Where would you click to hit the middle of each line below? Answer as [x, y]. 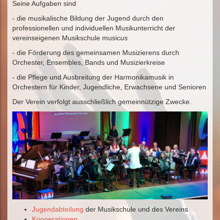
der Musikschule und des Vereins [136, 209]
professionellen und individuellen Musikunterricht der [94, 28]
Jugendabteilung [58, 209]
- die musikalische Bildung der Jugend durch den [88, 18]
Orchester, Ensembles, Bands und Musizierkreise [89, 62]
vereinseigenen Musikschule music [66, 38]
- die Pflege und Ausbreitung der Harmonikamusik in [93, 77]
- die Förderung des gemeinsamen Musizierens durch [96, 53]
